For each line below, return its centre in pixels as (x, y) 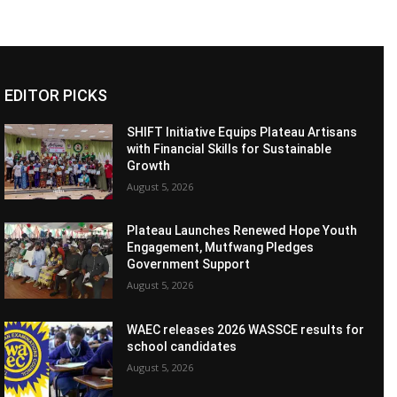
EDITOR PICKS (56, 95)
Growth (149, 165)
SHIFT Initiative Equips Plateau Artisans (242, 132)
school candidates (182, 346)
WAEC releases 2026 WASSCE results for (246, 329)
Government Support (189, 265)
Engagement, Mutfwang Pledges (221, 248)
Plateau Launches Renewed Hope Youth (242, 231)
